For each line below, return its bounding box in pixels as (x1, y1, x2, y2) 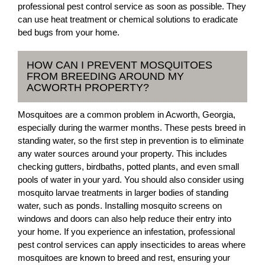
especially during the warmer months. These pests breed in (18, 122, 245, 132)
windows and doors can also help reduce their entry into (18, 214, 231, 224)
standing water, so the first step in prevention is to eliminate (18, 135, 244, 146)
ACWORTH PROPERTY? (27, 82, 149, 93)
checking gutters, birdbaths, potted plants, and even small (18, 161, 239, 172)
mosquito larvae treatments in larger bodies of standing (18, 188, 228, 198)
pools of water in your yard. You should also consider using (18, 174, 244, 185)
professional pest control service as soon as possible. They (18, 1, 246, 11)
